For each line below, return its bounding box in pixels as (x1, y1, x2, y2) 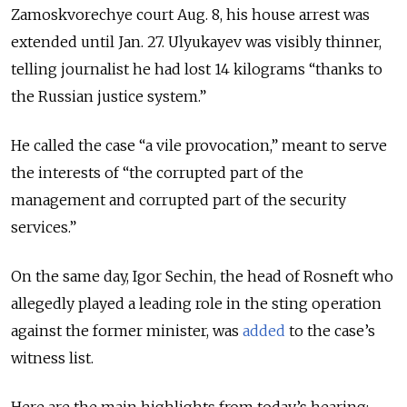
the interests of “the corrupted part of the (11, 163, 303, 182)
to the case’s (285, 321, 375, 340)
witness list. (11, 348, 97, 367)
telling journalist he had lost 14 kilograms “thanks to (11, 59, 382, 78)
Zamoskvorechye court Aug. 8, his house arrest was (11, 5, 370, 24)
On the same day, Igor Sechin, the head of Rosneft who (11, 266, 393, 285)
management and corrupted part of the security (11, 190, 346, 209)
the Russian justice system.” (11, 86, 206, 105)
